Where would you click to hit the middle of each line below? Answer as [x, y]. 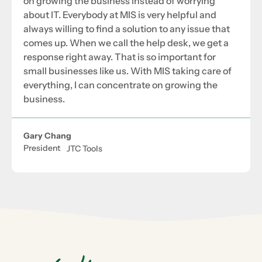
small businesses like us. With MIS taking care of [127, 71]
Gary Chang [47, 136]
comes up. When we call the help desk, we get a [126, 43]
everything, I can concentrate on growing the [120, 85]
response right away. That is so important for [120, 57]
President [42, 148]
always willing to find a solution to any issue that [127, 29]
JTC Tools [85, 149]
